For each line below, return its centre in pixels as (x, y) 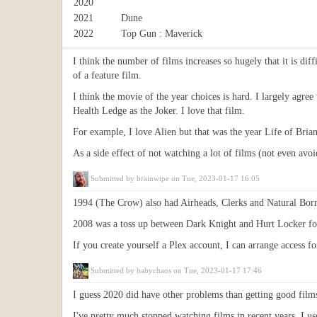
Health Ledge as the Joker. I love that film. (159, 111)
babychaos (154, 270)
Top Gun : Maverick (162, 34)
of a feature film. (107, 75)
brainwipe (153, 178)
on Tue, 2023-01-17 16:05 (214, 178)
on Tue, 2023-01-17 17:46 (217, 270)
